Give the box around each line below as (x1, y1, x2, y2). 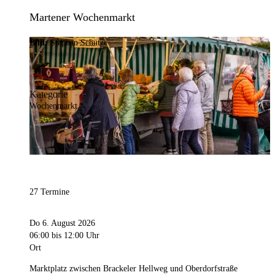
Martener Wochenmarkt (29, 11, 135, 24)
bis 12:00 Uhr (49, 231, 99, 241)
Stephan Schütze (50, 37, 107, 47)
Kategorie (29, 89, 68, 100)
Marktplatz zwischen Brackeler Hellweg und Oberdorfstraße (29, 264, 238, 274)
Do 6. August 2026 (29, 219, 95, 228)
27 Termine (29, 187, 69, 197)
